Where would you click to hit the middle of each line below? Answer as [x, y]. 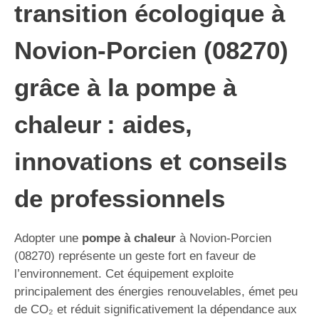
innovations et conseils [151, 161]
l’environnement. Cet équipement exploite [124, 274]
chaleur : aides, [103, 124]
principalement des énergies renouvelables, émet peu [156, 292]
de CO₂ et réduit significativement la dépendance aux [156, 309]
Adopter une [48, 238]
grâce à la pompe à [125, 87]
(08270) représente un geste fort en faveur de [135, 256]
